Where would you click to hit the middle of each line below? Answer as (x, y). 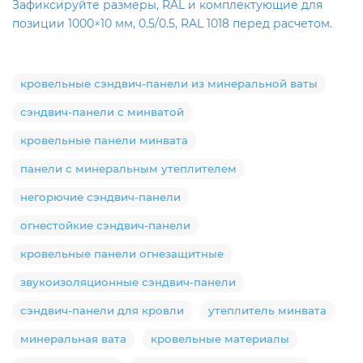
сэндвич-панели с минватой (102, 111)
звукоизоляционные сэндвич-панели (128, 282)
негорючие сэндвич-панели (100, 196)
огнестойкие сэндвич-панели (105, 225)
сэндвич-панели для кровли (102, 310)
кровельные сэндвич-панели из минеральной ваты (169, 83)
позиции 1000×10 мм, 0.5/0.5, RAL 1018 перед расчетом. (172, 23)
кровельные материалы (220, 338)
